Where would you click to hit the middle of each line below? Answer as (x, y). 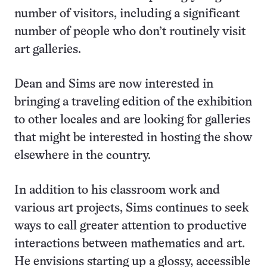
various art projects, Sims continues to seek (131, 209)
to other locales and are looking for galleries (132, 120)
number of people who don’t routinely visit (130, 32)
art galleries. (48, 50)
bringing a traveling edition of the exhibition (133, 103)
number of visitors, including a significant (127, 14)
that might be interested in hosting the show (133, 138)
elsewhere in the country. (83, 156)
